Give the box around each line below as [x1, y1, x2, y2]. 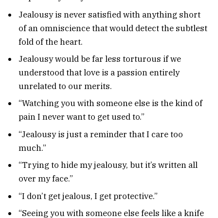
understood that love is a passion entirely [18, 67, 180, 78]
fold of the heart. [18, 36, 83, 47]
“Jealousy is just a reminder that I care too [18, 128, 183, 140]
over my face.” [18, 173, 73, 184]
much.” [18, 142, 46, 153]
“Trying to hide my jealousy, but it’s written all [18, 160, 198, 171]
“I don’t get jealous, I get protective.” [18, 190, 158, 201]
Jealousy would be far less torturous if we [18, 53, 181, 64]
